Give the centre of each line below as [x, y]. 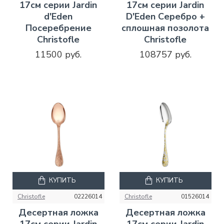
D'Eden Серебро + [165, 16]
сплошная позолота [165, 28]
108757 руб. [165, 54]
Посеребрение [58, 28]
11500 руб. [58, 54]
